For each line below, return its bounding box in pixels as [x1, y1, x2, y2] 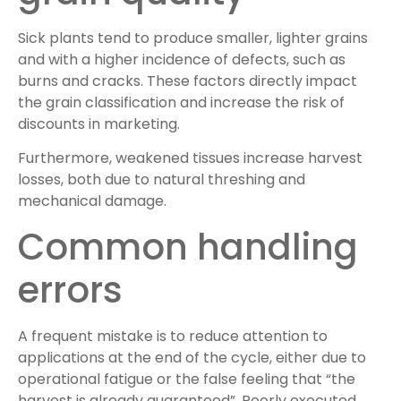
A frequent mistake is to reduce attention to [18, 325, 328, 346]
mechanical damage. [18, 191, 166, 212]
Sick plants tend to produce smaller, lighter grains [18, 27, 368, 48]
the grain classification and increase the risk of [18, 91, 345, 113]
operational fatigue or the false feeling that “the [18, 368, 355, 389]
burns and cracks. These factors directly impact [18, 70, 357, 91]
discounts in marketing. [18, 113, 180, 134]
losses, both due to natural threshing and [18, 169, 305, 191]
